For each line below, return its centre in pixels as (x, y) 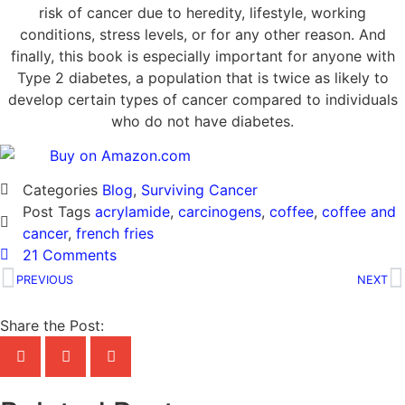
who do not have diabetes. (202, 121)
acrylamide (132, 212)
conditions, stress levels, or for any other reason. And (202, 34)
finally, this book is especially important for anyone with (202, 56)
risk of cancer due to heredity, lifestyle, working (202, 12)
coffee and (359, 212)
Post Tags (57, 212)
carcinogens (220, 212)
